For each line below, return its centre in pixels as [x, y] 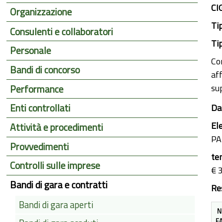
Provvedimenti [40, 146]
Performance [37, 89]
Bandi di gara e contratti [59, 185]
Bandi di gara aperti [56, 205]
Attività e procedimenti [57, 127]
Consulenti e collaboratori [62, 31]
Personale [31, 51]
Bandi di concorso [45, 70]
